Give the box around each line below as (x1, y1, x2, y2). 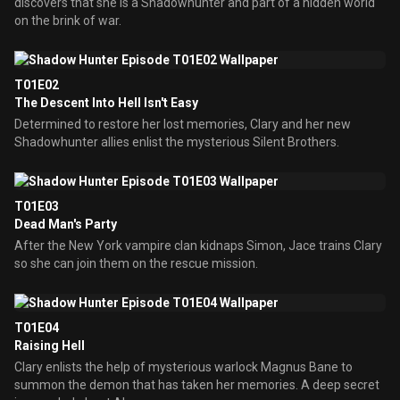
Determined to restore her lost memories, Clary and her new (14, 117, 351, 131)
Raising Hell (14, 338, 85, 353)
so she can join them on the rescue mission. (14, 256, 258, 271)
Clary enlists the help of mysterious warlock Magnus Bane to (14, 360, 353, 374)
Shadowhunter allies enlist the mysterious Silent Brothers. (14, 135, 339, 149)
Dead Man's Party (14, 217, 117, 231)
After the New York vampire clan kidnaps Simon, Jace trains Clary (14, 238, 382, 253)
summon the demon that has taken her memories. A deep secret (14, 378, 379, 392)
